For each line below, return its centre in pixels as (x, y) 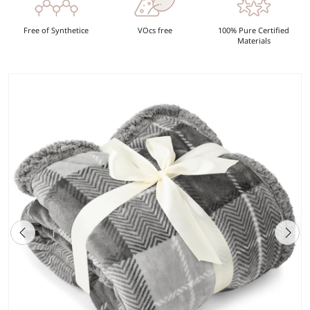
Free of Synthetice (56, 30)
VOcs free (155, 30)
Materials (254, 40)
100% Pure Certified (254, 30)
